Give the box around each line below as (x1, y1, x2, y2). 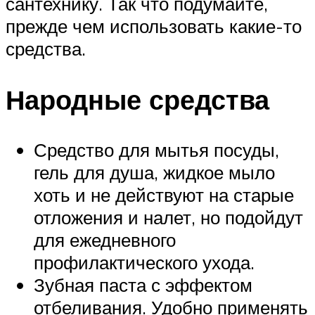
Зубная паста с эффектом (34, 274, 252, 297)
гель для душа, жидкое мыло (34, 161, 275, 184)
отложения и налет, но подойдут (34, 206, 303, 229)
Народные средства (6, 82, 269, 117)
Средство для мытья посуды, (34, 139, 279, 162)
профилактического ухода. (34, 251, 255, 274)
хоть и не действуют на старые (34, 184, 294, 207)
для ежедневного (34, 229, 176, 252)
